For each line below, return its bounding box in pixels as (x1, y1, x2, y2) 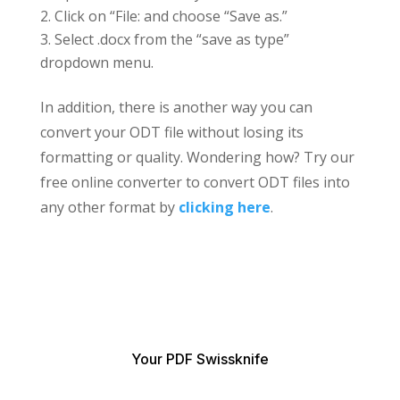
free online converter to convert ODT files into (39, 171, 350, 192)
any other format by (39, 196, 179, 217)
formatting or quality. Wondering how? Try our (39, 146, 354, 167)
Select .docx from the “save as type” (54, 29, 289, 49)
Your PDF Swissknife (131, 349, 269, 368)
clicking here (178, 196, 271, 217)
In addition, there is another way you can (39, 96, 312, 117)
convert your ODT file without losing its (39, 121, 304, 142)
